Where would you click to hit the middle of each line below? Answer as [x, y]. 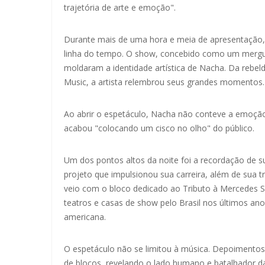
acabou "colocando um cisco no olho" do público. [160, 128]
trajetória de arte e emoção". [120, 8]
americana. [85, 217]
